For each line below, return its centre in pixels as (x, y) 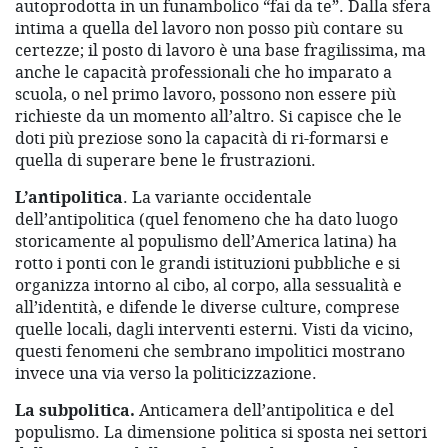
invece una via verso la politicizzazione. (166, 373)
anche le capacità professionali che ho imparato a (203, 72)
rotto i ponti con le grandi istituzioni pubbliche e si (207, 263)
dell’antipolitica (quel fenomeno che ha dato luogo (206, 219)
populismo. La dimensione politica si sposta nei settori (221, 432)
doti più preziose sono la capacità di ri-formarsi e (202, 138)
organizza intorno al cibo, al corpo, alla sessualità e (208, 285)
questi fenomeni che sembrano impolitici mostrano (210, 351)
